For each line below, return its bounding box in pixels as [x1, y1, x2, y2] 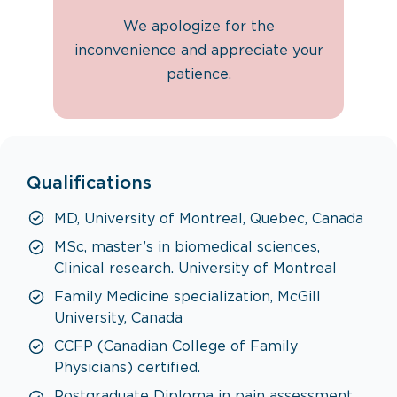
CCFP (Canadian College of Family [54, 340, 298, 354]
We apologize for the [122, 20, 275, 34]
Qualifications [27, 175, 152, 191]
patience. [166, 68, 231, 82]
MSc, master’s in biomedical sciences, [54, 241, 320, 254]
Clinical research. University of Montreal [54, 262, 337, 276]
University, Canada [54, 312, 183, 325]
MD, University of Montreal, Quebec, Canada [54, 213, 363, 226]
